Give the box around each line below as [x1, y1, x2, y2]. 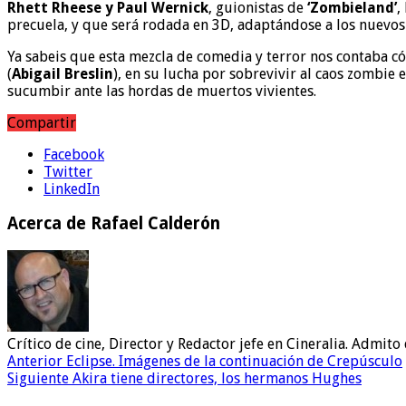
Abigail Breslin [12, 64, 113, 82]
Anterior [7, 352, 63, 370]
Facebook [43, 145, 104, 163]
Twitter [43, 162, 92, 180]
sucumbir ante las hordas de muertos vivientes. [7, 82, 316, 100]
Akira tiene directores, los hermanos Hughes [69, 369, 362, 387]
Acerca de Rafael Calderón [7, 214, 220, 234]
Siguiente [7, 369, 69, 387]
